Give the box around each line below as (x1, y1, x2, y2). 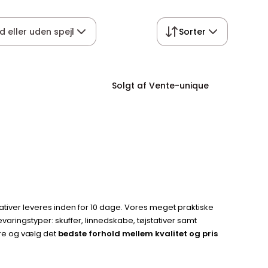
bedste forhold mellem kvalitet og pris (58, 228, 218, 239)
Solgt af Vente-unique (111, 80, 209, 92)
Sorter (178, 26, 206, 38)
